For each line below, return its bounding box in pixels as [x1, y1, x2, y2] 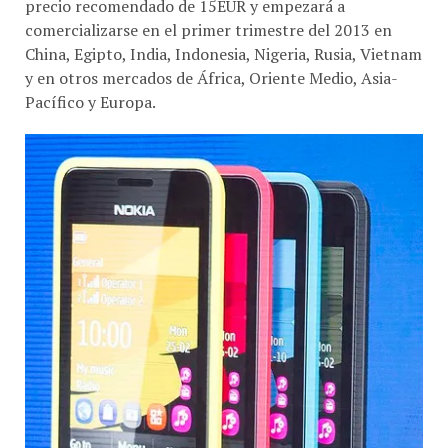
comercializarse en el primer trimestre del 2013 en [25, 18, 392, 41]
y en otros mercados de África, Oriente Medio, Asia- [25, 66, 398, 89]
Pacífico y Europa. [25, 90, 156, 113]
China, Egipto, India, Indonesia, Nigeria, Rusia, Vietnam [25, 42, 422, 65]
